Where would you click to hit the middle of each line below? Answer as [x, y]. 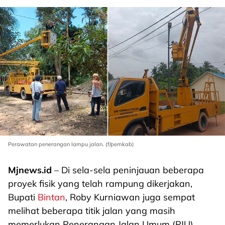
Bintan [51, 197]
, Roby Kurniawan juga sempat [130, 197]
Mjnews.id [30, 170]
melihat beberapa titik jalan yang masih [92, 211]
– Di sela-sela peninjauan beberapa [128, 170]
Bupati [23, 197]
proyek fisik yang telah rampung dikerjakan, [100, 184]
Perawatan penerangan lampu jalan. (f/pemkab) [71, 144]
